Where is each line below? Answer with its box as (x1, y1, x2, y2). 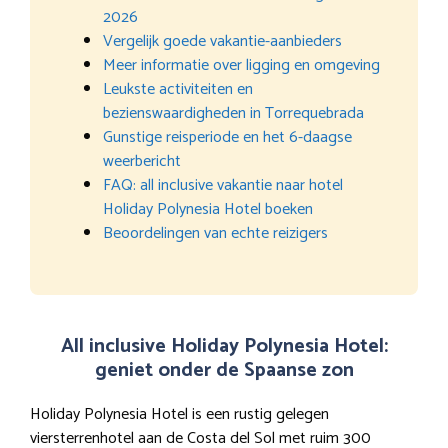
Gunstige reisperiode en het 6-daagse (103, 123, 352, 151)
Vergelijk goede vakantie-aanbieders (103, 27, 342, 55)
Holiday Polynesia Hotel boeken (103, 195, 313, 223)
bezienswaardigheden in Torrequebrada (103, 99, 364, 127)
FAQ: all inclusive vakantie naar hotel (103, 171, 343, 199)
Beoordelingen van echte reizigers (103, 219, 328, 247)
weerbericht (103, 147, 181, 175)
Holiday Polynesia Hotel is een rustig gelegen (30, 400, 329, 428)
